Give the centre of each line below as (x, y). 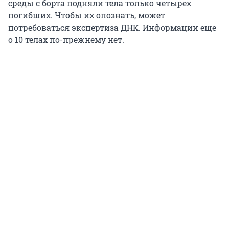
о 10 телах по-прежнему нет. (66, 39)
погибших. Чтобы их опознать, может (87, 15)
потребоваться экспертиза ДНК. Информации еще (112, 27)
